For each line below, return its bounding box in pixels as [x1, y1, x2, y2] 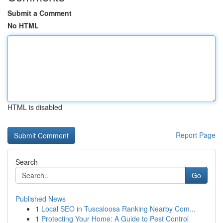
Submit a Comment [7, 8, 72, 18]
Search [15, 157, 38, 167]
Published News [15, 194, 66, 204]
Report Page [176, 130, 216, 140]
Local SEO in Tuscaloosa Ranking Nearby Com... [41, 204, 196, 214]
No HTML [7, 20, 39, 30]
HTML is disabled [7, 102, 62, 112]
